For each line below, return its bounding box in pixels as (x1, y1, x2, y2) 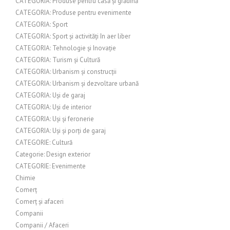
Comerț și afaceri (15, 197, 64, 206)
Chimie (15, 174, 35, 182)
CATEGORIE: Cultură (15, 138, 72, 147)
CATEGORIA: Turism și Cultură (15, 55, 100, 64)
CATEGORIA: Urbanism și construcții (15, 67, 117, 76)
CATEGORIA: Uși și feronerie (15, 114, 94, 123)
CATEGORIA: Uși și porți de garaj (15, 126, 106, 135)
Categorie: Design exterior (15, 150, 90, 159)
